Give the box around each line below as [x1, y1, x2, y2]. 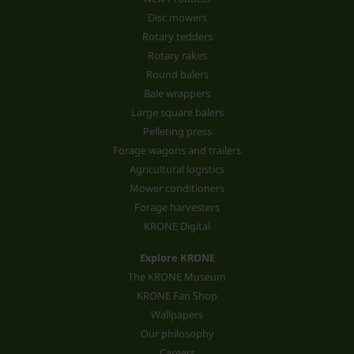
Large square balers [130, 105, 224, 120]
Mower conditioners [130, 181, 224, 196]
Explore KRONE [139, 250, 215, 265]
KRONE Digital [144, 219, 210, 234]
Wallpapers [151, 307, 203, 322]
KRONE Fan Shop [137, 288, 217, 303]
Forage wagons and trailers [113, 143, 241, 158]
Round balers [145, 67, 209, 82]
